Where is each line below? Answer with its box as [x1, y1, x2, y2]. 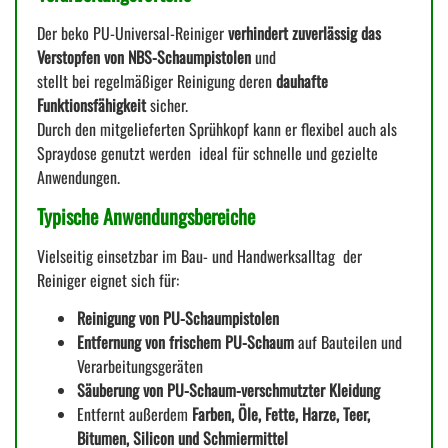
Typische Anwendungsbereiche [37, 200, 255, 231]
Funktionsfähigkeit [37, 93, 146, 118]
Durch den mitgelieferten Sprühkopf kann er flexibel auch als [37, 117, 397, 142]
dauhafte [276, 69, 328, 94]
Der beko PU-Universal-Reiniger [37, 21, 228, 46]
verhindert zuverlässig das [228, 21, 381, 46]
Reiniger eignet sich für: [37, 267, 179, 292]
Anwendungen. [37, 165, 120, 190]
